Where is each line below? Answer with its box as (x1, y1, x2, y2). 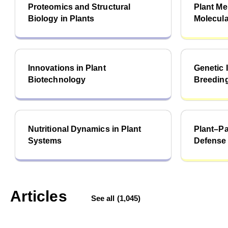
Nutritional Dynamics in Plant (28, 125, 141, 133)
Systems (28, 136, 62, 145)
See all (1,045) (91, 194, 141, 203)
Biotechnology (28, 75, 86, 84)
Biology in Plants (28, 14, 95, 23)
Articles (10, 188, 67, 205)
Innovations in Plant (28, 64, 106, 72)
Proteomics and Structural (28, 3, 131, 11)
